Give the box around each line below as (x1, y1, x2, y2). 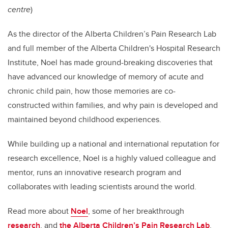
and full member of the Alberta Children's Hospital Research (8, 42, 220, 54)
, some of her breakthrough (88, 205, 184, 217)
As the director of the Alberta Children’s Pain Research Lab (8, 28, 216, 40)
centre (8, 4, 31, 16)
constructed (8, 99, 52, 111)
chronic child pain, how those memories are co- (8, 85, 176, 97)
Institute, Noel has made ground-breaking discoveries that (8, 56, 213, 69)
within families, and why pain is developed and (52, 99, 218, 111)
